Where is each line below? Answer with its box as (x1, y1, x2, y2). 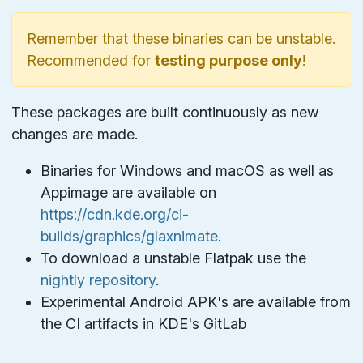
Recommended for (26, 51, 155, 69)
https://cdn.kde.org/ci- (40, 205, 189, 223)
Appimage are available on (40, 183, 216, 201)
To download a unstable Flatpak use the (40, 249, 306, 267)
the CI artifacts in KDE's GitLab (40, 314, 246, 332)
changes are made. (11, 125, 138, 143)
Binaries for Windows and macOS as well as (40, 161, 334, 179)
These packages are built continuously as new (11, 103, 318, 121)
